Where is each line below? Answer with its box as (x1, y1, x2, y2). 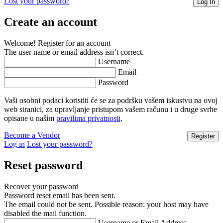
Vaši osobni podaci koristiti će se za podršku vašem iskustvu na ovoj (4, 96, 218, 105)
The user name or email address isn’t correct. (4, 47, 144, 56)
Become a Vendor (4, 130, 60, 139)
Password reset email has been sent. (4, 191, 115, 200)
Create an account (4, 15, 97, 28)
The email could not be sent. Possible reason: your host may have (4, 200, 209, 209)
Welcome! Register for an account (4, 38, 111, 47)
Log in (4, 139, 25, 148)
